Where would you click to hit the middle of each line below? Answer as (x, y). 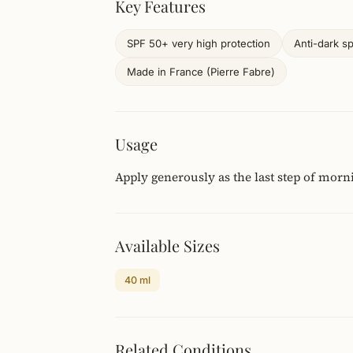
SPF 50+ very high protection (199, 43)
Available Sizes (167, 245)
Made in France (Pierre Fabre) (201, 72)
